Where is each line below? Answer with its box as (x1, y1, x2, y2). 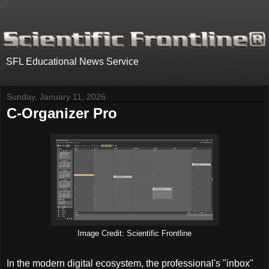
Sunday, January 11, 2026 (7, 92, 106, 102)
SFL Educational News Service (6, 56, 139, 67)
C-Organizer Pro (7, 105, 117, 122)
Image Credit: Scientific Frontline (77, 229, 192, 238)
